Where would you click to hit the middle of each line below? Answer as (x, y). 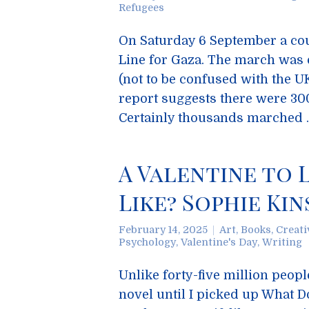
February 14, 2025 (163, 230)
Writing (282, 242)
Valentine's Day (219, 242)
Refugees (141, 8)
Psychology (147, 242)
